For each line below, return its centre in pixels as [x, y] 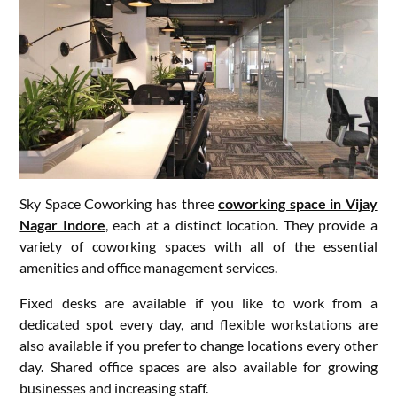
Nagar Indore [62, 225]
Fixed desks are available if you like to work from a [198, 303]
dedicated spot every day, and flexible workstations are [198, 324]
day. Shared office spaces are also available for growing [198, 367]
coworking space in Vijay [298, 204]
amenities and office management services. [149, 268]
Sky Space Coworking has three [119, 204]
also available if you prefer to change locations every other [198, 346]
